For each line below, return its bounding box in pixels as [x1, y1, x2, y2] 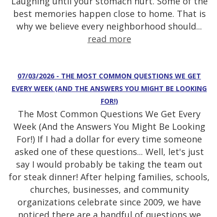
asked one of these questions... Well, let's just [15, 146, 204, 158]
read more [87, 33, 131, 45]
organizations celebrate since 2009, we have [17, 196, 201, 208]
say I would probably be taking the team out [16, 158, 202, 170]
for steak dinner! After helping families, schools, [9, 171, 210, 183]
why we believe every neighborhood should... [16, 20, 202, 32]
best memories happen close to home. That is [13, 8, 206, 20]
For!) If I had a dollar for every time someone [16, 133, 202, 145]
